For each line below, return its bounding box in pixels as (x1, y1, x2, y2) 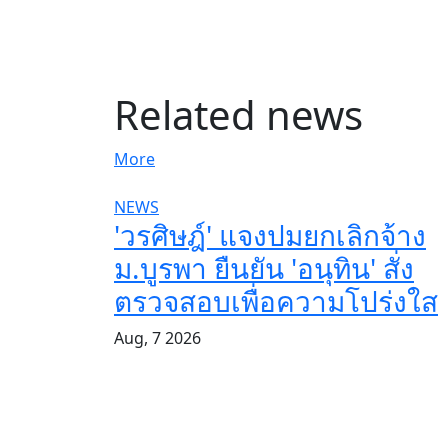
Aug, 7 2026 (114, 327, 201, 349)
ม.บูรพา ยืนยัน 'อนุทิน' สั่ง (114, 249, 414, 287)
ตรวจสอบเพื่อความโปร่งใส (114, 282, 438, 320)
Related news (114, 87, 363, 142)
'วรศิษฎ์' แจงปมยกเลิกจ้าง (114, 216, 426, 254)
